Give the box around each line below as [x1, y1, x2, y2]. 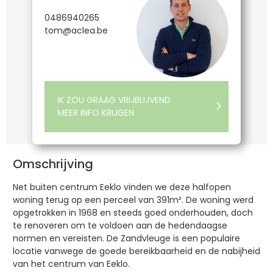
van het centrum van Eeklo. [12, 258, 132, 271]
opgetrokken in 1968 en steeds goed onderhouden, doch [12, 207, 253, 219]
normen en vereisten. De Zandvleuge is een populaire [12, 232, 240, 245]
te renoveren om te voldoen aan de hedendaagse [12, 219, 227, 232]
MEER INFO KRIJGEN [57, 107, 134, 119]
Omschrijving [12, 155, 93, 173]
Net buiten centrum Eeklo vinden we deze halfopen [12, 181, 231, 194]
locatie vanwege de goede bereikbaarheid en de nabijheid [12, 245, 260, 258]
